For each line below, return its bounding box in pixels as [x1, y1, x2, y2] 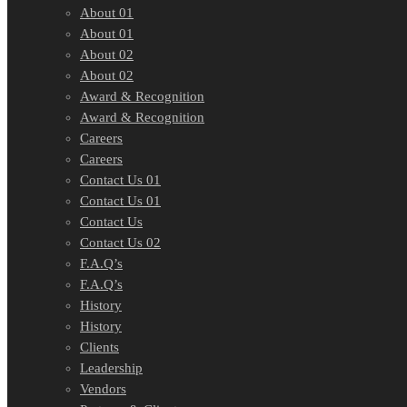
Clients [80, 340, 119, 355]
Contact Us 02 [80, 235, 161, 251]
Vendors [80, 382, 126, 397]
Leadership [80, 361, 143, 376]
